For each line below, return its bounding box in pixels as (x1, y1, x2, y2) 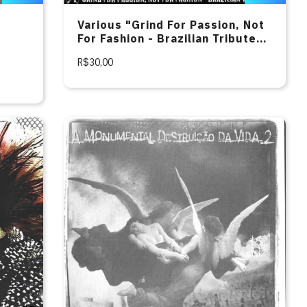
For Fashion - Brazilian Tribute (77, 32, 256, 45)
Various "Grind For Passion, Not (77, 18, 265, 32)
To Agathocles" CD (77, 45, 189, 59)
